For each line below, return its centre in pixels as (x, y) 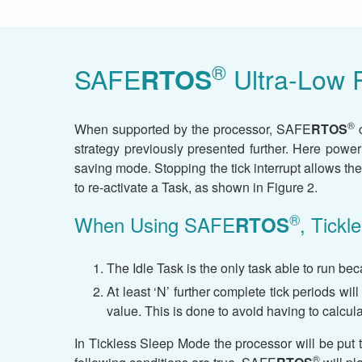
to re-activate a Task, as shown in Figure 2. (196, 187)
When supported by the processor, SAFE (193, 129)
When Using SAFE (155, 225)
